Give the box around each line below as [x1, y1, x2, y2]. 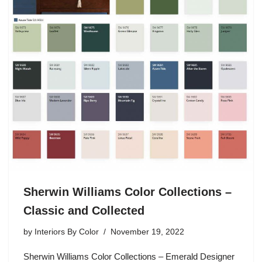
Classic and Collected [23, 204, 144, 217]
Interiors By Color [35, 227, 99, 236]
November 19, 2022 [111, 227, 184, 236]
